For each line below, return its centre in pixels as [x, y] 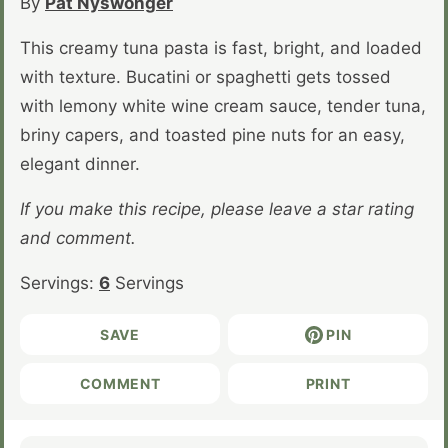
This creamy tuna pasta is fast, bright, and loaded [221, 47]
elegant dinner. [80, 163]
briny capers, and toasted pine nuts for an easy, [212, 134]
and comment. [78, 237]
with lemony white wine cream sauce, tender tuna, [223, 105]
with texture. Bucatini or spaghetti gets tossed [205, 76]
